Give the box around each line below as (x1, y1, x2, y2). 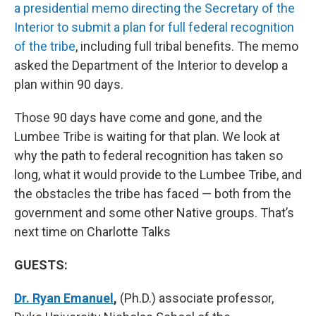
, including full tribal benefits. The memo (75, 39, 298, 54)
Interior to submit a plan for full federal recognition (14, 20, 294, 35)
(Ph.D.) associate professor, (117, 291, 274, 306)
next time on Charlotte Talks (14, 224, 171, 240)
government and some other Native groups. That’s (14, 205, 294, 221)
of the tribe (14, 39, 75, 54)
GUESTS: (14, 257, 68, 273)
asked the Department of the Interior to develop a (14, 58, 288, 73)
